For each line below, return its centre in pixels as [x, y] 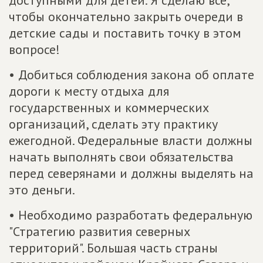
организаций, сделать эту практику [113, 124]
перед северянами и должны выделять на [131, 173]
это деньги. [42, 190]
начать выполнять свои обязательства [121, 157]
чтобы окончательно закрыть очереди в [126, 17]
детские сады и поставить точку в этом [125, 33]
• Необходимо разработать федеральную [131, 215]
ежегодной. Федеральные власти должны [131, 141]
